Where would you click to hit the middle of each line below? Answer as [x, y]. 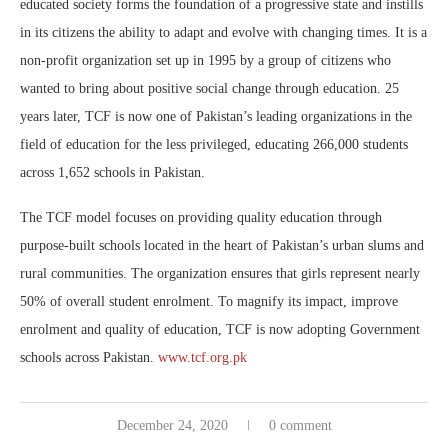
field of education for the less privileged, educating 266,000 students [214, 145]
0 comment [300, 426]
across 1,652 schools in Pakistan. [112, 173]
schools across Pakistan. [89, 358]
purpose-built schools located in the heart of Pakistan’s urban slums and [222, 246]
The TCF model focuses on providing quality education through [201, 218]
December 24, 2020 [172, 426]
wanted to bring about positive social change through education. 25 [209, 89]
